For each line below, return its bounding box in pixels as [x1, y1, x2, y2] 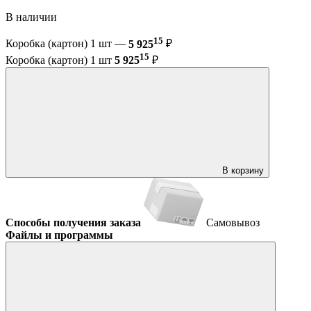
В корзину [222, 165, 264, 176]
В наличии [6, 11, 60, 24]
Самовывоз [206, 216, 260, 228]
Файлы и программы [6, 228, 113, 241]
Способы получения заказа [6, 216, 141, 228]
